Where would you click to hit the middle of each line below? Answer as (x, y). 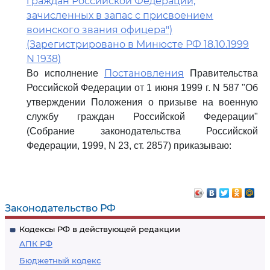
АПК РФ (36, 243)
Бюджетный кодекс (60, 260)
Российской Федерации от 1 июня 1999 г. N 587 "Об (142, 88)
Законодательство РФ (60, 208)
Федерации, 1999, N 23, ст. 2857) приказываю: (129, 146)
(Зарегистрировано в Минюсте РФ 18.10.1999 (138, 44)
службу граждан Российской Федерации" (142, 117)
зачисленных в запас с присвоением (120, 15)
